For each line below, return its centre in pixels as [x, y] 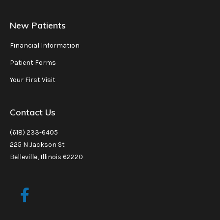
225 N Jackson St [37, 144]
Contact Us [33, 112]
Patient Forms [33, 62]
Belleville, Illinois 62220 [46, 157]
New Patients [38, 25]
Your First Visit [33, 80]
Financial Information [45, 45]
